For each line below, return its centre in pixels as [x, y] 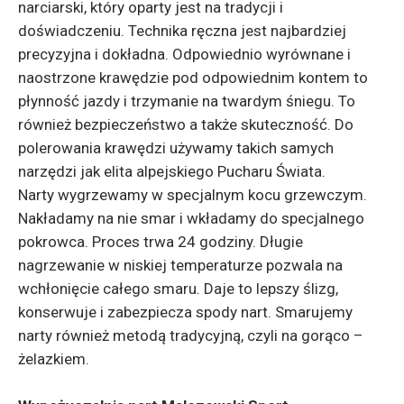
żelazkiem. [54, 359]
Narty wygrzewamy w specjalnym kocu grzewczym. [193, 195]
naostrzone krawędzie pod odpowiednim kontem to [193, 78]
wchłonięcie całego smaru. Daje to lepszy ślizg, [178, 289]
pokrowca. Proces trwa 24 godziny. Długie [161, 242]
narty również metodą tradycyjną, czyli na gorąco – [191, 335]
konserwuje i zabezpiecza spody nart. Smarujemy [185, 312]
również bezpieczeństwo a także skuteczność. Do [186, 124]
